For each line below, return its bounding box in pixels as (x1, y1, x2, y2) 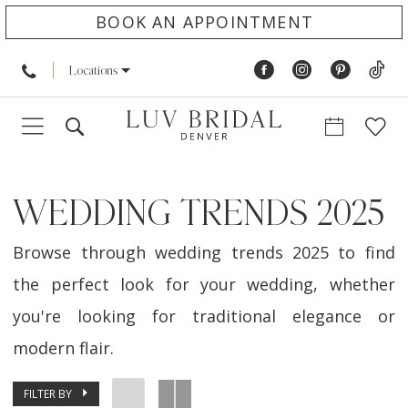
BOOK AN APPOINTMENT (96, 10, 313, 33)
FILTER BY (24, 385, 73, 401)
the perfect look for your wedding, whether (13, 273, 395, 296)
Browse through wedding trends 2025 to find (13, 241, 395, 264)
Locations (68, 64, 117, 77)
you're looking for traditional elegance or (13, 305, 395, 328)
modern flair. (13, 337, 115, 360)
